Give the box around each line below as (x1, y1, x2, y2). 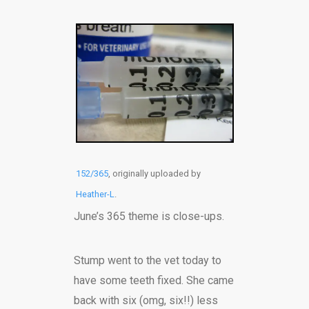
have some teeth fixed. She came (73, 273, 234, 287)
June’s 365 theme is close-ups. (73, 209, 224, 223)
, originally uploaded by (108, 168, 201, 179)
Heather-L (75, 188, 114, 199)
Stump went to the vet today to (73, 253, 221, 267)
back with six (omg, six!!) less (73, 293, 218, 307)
